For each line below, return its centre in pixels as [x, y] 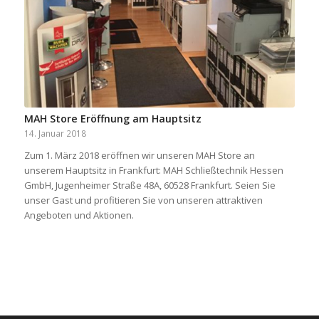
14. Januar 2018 [55, 133]
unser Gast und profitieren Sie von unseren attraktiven [143, 200]
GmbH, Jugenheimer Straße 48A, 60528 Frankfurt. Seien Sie [150, 185]
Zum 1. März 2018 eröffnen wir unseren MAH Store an [139, 155]
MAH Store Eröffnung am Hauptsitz [113, 118]
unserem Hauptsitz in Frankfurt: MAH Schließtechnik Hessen [153, 170]
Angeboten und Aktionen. [79, 215]
